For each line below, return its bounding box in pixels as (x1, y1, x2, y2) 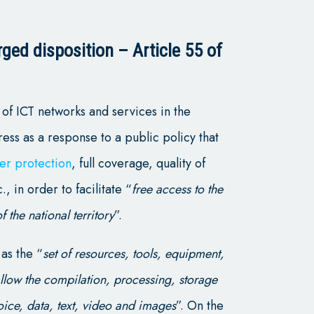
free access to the (132, 179, 224, 198)
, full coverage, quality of (71, 153, 206, 172)
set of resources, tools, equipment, (43, 244, 225, 263)
